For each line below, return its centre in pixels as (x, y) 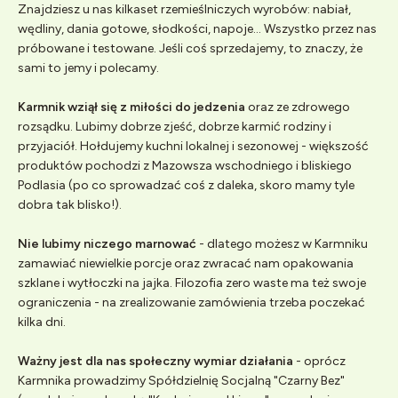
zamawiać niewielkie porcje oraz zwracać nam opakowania (186, 263)
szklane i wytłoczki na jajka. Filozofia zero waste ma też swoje (192, 283)
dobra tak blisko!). (70, 204)
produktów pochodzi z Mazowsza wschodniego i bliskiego (185, 165)
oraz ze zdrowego (298, 107)
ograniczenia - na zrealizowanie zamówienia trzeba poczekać (191, 302)
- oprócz (319, 361)
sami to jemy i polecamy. (88, 68)
